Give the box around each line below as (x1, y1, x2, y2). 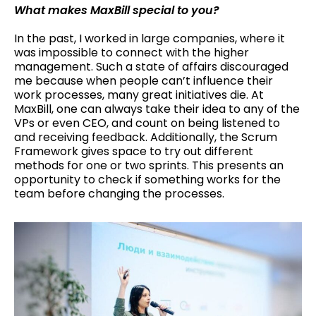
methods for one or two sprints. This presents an (14, 157, 284, 174)
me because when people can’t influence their (14, 73, 273, 90)
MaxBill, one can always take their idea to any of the (14, 101, 300, 118)
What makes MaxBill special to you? (14, 2, 219, 19)
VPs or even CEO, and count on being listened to (14, 115, 280, 132)
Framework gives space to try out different (14, 143, 253, 160)
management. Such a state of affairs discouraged (14, 59, 288, 75)
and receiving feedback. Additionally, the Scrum (14, 129, 277, 146)
